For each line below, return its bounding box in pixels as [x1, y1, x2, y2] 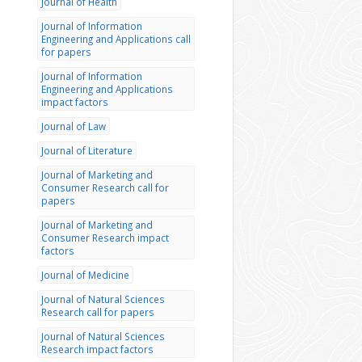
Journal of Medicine [41, 268, 129, 281]
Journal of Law [41, 120, 106, 133]
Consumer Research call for [41, 181, 169, 194]
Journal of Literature [41, 144, 133, 157]
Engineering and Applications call [41, 32, 191, 45]
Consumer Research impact [41, 231, 169, 244]
